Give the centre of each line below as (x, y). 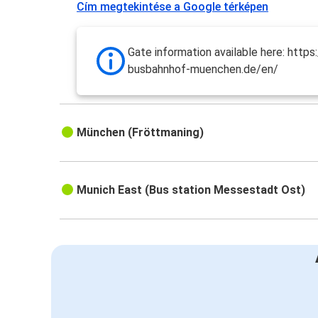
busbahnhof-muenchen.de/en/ (203, 70)
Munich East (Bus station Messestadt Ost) (191, 190)
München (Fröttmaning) (141, 133)
